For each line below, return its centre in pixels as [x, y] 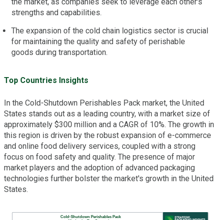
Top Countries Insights [46, 81]
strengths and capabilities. [56, 13]
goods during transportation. [59, 53]
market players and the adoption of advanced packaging [99, 168]
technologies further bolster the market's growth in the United [109, 179]
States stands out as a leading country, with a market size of [107, 114]
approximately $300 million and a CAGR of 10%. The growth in [109, 125]
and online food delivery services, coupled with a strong [100, 146]
